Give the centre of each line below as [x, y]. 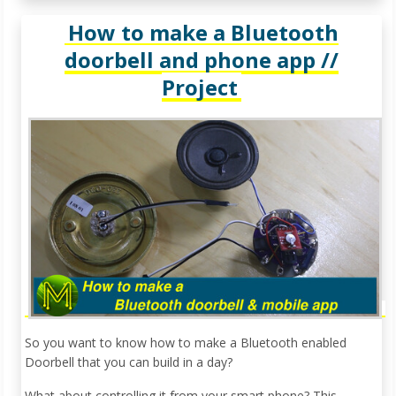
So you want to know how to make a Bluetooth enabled [186, 342]
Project [200, 88]
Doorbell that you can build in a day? [129, 362]
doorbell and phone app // [202, 60]
